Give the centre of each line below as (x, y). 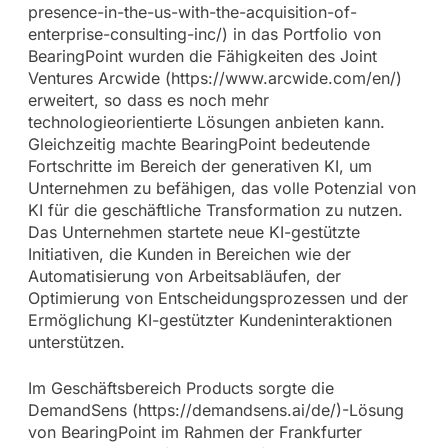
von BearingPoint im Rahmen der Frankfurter (194, 432)
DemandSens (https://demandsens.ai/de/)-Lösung (215, 410)
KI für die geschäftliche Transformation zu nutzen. (215, 210)
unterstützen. (76, 342)
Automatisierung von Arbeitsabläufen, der (184, 276)
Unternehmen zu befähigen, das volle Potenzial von (221, 188)
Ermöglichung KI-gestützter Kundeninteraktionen (209, 320)
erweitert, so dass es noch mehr (148, 100)
